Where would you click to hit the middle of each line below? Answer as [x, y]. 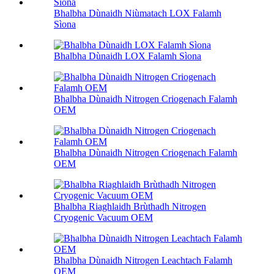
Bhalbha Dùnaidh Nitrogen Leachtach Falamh [143, 261]
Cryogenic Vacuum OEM [103, 218]
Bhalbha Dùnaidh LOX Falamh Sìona [128, 56]
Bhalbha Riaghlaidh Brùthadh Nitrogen [130, 207]
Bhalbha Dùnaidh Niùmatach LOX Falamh [138, 13]
